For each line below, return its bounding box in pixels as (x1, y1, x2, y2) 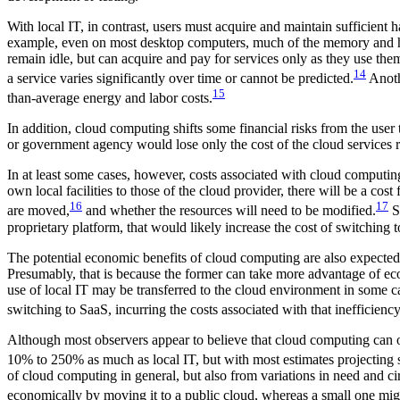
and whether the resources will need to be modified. (82, 203, 376, 219)
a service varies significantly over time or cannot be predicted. (7, 70, 354, 86)
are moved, (7, 203, 70, 219)
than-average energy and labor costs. (7, 90, 212, 106)
